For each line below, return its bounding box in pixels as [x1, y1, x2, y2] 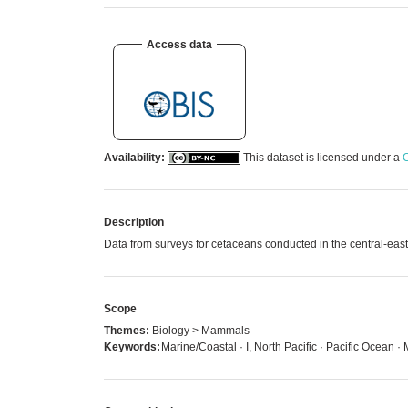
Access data [147, 37, 212, 51]
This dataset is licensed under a [240, 150, 403, 164]
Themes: [104, 323, 149, 337]
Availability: [104, 150, 165, 164]
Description [104, 215, 164, 229]
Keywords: [104, 340, 160, 353]
